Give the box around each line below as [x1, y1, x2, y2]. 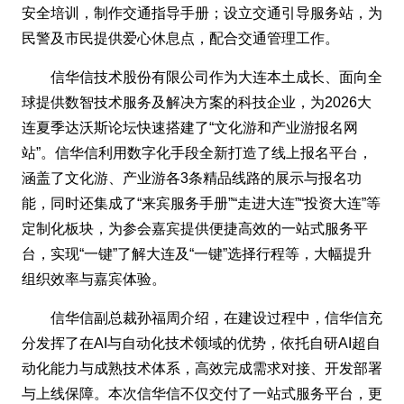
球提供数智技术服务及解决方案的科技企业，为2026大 [22, 94, 372, 110]
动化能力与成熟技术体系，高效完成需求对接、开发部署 [22, 360, 382, 376]
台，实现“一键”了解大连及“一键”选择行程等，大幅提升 [22, 245, 372, 262]
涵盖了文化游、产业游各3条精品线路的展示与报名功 [22, 170, 362, 186]
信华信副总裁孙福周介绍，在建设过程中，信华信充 [50, 309, 382, 326]
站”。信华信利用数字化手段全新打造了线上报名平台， [22, 144, 372, 161]
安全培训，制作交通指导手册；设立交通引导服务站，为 [22, 5, 382, 21]
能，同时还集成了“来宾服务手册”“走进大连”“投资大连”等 [22, 195, 381, 211]
